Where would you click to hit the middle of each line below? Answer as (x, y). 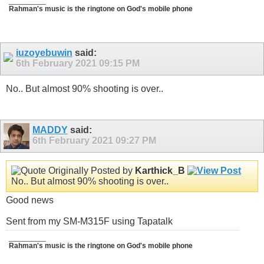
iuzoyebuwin (44, 53)
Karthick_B (160, 170)
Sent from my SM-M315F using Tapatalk (89, 221)
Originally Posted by (90, 170)
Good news (30, 200)
